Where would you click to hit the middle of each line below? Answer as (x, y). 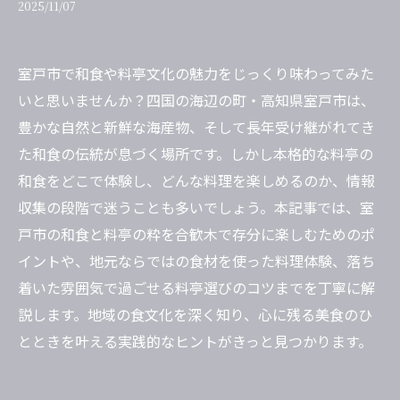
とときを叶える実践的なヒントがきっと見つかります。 (195, 341)
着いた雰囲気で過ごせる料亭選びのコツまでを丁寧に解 (196, 287)
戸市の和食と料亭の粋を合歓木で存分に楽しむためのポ (196, 234)
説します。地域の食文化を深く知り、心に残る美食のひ (195, 314)
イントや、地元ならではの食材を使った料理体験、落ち (196, 261)
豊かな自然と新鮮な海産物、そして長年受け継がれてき (196, 127)
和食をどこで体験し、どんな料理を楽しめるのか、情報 (196, 180)
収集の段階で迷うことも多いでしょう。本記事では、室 (196, 207)
